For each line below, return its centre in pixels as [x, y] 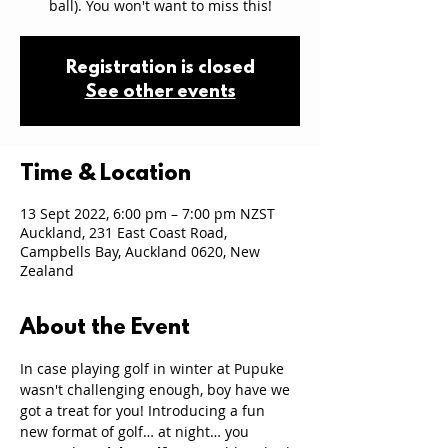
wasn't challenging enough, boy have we [157, 389]
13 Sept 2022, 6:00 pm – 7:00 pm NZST [147, 213]
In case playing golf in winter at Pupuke [154, 368]
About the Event [105, 328]
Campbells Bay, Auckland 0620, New [140, 251]
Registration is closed [160, 69]
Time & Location [105, 174]
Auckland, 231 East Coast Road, [123, 232]
